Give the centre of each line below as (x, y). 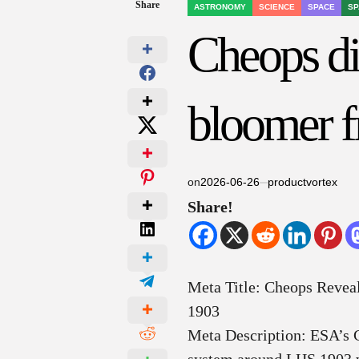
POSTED (210, 14)
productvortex (303, 182)
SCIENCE (277, 7)
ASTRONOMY (220, 7)
